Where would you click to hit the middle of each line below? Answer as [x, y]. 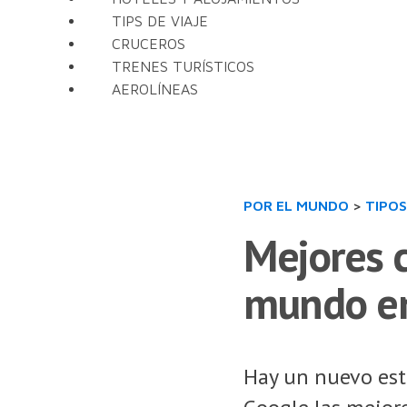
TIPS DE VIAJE [160, 21]
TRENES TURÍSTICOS [183, 66]
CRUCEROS [149, 44]
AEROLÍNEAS [155, 89]
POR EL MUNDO [296, 205]
